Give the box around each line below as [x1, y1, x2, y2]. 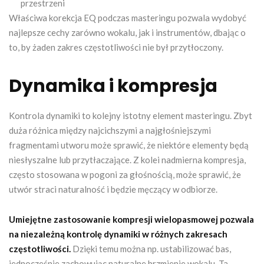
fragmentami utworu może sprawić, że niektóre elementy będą [9, 139, 249, 150]
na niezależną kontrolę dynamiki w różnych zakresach [9, 228, 227, 239]
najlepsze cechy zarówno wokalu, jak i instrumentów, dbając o [9, 27, 246, 38]
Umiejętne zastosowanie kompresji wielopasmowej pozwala [9, 213, 254, 225]
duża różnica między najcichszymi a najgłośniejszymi [9, 124, 211, 136]
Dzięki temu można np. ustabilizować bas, [71, 243, 231, 254]
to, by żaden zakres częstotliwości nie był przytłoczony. [9, 41, 223, 52]
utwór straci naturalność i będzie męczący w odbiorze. [9, 183, 217, 194]
